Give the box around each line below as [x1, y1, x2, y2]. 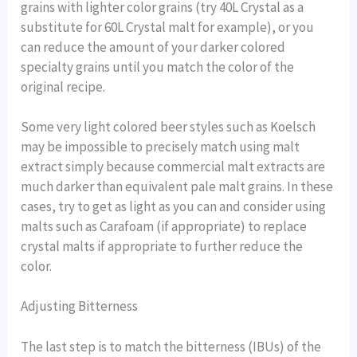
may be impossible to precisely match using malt [21, 138, 300, 156]
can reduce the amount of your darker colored [21, 38, 286, 57]
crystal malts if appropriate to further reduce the [21, 237, 304, 256]
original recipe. [21, 78, 106, 96]
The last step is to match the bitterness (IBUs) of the [21, 337, 322, 355]
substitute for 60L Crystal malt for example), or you [21, 18, 315, 37]
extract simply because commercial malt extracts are [21, 158, 326, 176]
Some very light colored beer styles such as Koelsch [21, 118, 316, 136]
